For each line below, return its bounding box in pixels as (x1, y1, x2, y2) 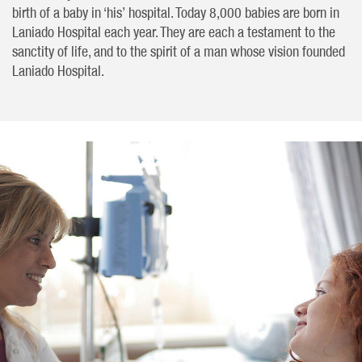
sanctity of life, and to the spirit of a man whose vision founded (12, 42, 345, 60)
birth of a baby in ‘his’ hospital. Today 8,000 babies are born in (12, 3, 339, 21)
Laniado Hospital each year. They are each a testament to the (12, 23, 335, 40)
